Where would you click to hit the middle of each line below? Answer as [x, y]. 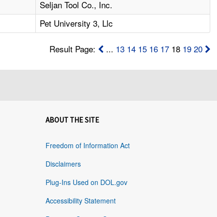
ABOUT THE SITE [72, 120]
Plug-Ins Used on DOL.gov [86, 182]
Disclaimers [63, 164]
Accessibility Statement [80, 201]
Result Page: [73, 49]
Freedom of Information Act [87, 146]
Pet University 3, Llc [77, 23]
